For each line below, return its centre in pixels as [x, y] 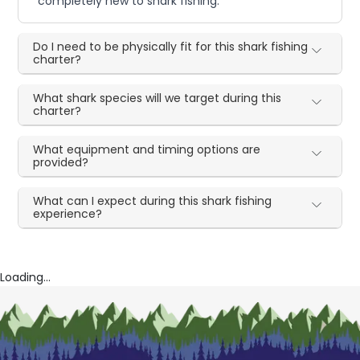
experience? [68, 214]
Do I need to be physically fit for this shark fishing [171, 47]
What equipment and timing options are [147, 150]
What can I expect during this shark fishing [153, 201]
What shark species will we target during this [157, 98]
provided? [61, 163]
